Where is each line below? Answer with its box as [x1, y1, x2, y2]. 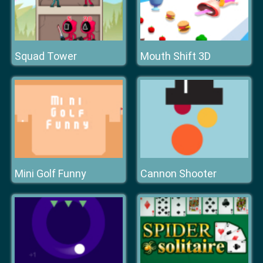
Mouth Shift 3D [140, 50, 211, 62]
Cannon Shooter [140, 167, 217, 180]
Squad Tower [15, 50, 77, 62]
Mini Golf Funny [15, 167, 86, 180]
